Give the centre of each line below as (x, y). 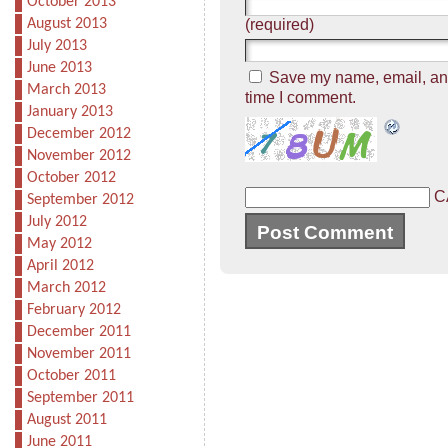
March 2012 (66, 288)
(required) (279, 24)
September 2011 (80, 398)
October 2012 (71, 178)
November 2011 (78, 354)
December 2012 (78, 134)
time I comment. (300, 97)
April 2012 (60, 266)
